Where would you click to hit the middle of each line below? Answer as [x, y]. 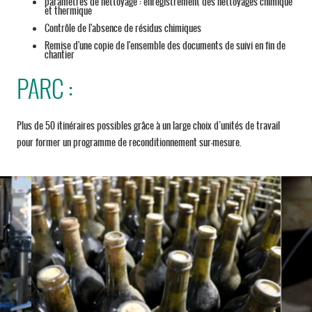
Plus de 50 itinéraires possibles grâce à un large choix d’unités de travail [148, 126]
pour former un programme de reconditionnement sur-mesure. [129, 143]
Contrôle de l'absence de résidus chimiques [123, 29]
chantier [60, 55]
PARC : [45, 88]
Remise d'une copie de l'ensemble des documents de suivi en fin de [165, 46]
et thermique [68, 11]
